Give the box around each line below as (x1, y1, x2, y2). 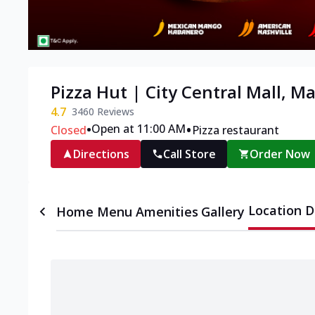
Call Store (163, 146, 216, 162)
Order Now (250, 146, 311, 162)
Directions (73, 146, 129, 162)
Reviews (94, 105, 134, 119)
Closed (51, 122, 86, 139)
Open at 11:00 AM (91, 121, 186, 137)
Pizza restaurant (192, 122, 279, 139)
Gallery (201, 203, 245, 221)
